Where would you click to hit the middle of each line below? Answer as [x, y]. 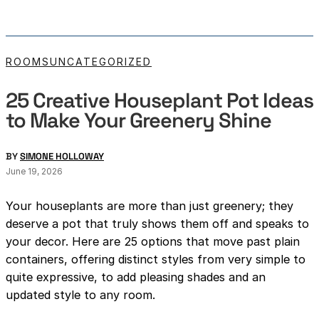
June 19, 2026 [34, 172]
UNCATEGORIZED [101, 62]
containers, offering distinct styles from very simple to [156, 260]
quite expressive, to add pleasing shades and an [136, 277]
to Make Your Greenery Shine [138, 120]
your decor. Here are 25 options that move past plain [153, 242]
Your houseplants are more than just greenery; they [150, 206]
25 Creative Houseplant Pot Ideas [159, 100]
